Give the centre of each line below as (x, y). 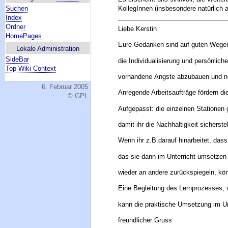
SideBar (17, 59)
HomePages (24, 36)
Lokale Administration (48, 49)
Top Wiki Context (31, 68)
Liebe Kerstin (138, 29)
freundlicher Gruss (145, 220)
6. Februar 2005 (65, 87)
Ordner (16, 27)
